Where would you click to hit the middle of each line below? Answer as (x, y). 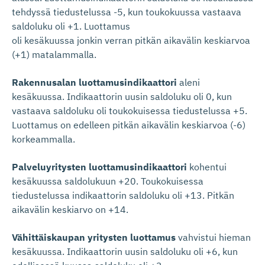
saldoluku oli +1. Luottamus (71, 26)
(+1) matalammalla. (54, 54)
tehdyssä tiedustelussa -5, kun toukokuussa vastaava (127, 12)
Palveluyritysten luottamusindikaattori (99, 167)
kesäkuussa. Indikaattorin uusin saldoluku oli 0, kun (122, 96)
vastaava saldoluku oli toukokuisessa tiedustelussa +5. (130, 111)
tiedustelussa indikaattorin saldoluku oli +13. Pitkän (123, 195)
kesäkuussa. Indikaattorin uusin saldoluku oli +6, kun (125, 251)
